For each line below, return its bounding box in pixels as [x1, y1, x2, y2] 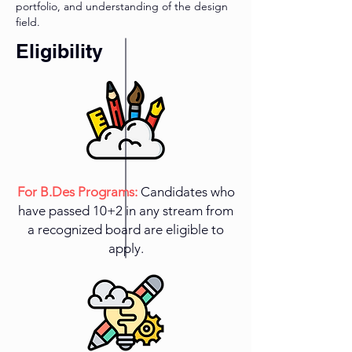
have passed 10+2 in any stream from [18, 203, 233, 219]
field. [16, 15, 40, 30]
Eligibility [16, 39, 103, 64]
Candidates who [140, 184, 235, 200]
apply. [108, 240, 144, 257]
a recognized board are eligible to [27, 222, 224, 238]
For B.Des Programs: [16, 184, 141, 200]
